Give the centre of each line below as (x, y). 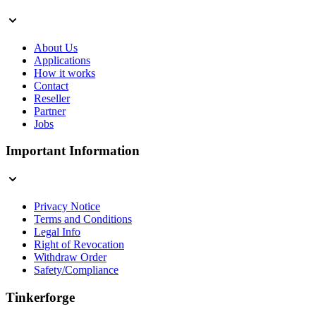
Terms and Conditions (83, 219)
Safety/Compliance (76, 270)
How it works (65, 73)
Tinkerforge (40, 297)
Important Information (73, 151)
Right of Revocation (79, 245)
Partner (50, 111)
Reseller (52, 98)
